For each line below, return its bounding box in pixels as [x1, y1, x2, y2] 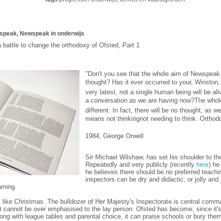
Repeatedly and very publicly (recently [85, 160, 196, 168]
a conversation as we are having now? [85, 96, 194, 104]
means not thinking [85, 114, 140, 122]
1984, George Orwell [85, 132, 144, 140]
